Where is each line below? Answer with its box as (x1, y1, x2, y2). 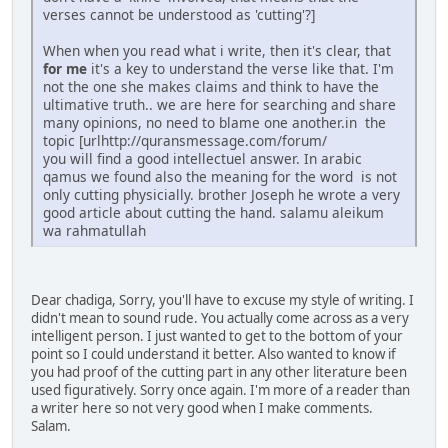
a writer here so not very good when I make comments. (31, 399, 376, 418)
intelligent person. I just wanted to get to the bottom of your (31, 327, 403, 346)
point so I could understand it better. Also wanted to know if (31, 345, 396, 364)
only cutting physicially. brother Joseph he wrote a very (43, 185, 400, 205)
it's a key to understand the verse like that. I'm (91, 59, 394, 79)
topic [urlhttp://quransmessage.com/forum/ (43, 131, 327, 151)
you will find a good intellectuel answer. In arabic (43, 149, 362, 169)
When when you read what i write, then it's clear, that (43, 41, 391, 61)
